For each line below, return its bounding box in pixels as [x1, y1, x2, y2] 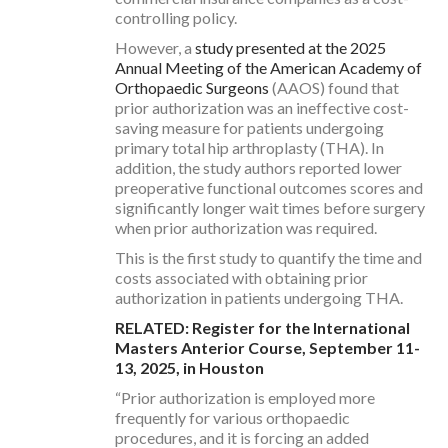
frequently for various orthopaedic [115, 407, 350, 427]
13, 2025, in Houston [115, 357, 264, 377]
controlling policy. [115, 7, 237, 27]
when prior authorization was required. [115, 217, 377, 237]
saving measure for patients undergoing [115, 117, 384, 137]
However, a [115, 37, 195, 57]
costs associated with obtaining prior [115, 267, 368, 287]
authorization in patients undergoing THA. [115, 287, 403, 307]
